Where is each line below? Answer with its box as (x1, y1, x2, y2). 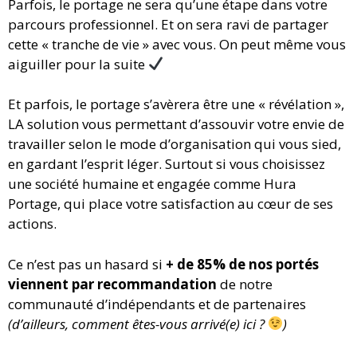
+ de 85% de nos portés (166, 254, 319, 273)
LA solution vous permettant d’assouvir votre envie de (8, 115, 344, 134)
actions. (8, 214, 57, 233)
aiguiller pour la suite (8, 54, 148, 73)
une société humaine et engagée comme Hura (8, 175, 296, 194)
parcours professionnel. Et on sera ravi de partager (8, 14, 328, 33)
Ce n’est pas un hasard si (8, 254, 166, 273)
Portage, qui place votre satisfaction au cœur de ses (8, 194, 333, 214)
